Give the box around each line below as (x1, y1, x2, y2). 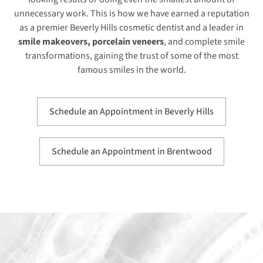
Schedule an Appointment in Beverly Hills (49, 104, 214, 118)
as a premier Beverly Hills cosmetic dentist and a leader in (19, 21, 244, 35)
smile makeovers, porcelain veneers (18, 35, 164, 49)
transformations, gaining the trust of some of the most (25, 49, 238, 63)
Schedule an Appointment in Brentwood (51, 144, 212, 158)
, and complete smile (164, 35, 245, 49)
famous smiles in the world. (77, 63, 186, 77)
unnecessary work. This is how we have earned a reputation (14, 7, 249, 21)
